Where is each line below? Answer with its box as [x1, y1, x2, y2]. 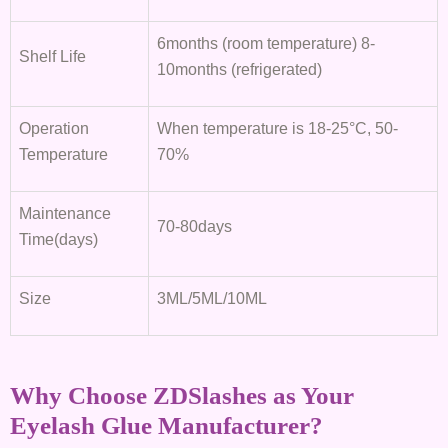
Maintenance [19, 204, 111, 223]
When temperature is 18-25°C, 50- [157, 119, 398, 138]
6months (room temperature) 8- [157, 34, 375, 53]
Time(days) [19, 230, 98, 249]
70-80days [157, 217, 232, 236]
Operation [19, 119, 89, 138]
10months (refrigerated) [157, 60, 322, 79]
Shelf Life [19, 47, 86, 66]
